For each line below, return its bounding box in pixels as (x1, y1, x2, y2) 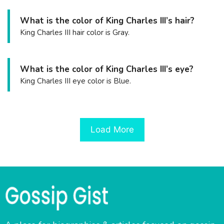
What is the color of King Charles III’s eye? (20, 63, 193, 75)
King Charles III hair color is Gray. (20, 27, 129, 38)
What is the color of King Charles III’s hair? (20, 15, 194, 27)
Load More (90, 124, 134, 134)
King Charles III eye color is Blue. (20, 76, 131, 86)
